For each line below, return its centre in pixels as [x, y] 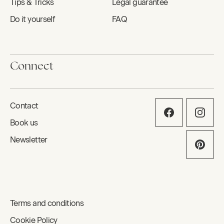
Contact [24, 106]
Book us [24, 123]
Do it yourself [32, 19]
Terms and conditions [47, 203]
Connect [32, 66]
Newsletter [29, 140]
